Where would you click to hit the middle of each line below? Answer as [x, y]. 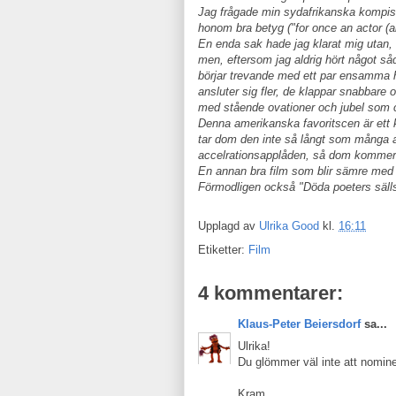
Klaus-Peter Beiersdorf [299, 324]
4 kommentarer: [270, 293]
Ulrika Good [289, 226]
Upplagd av [228, 226]
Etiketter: [223, 250]
